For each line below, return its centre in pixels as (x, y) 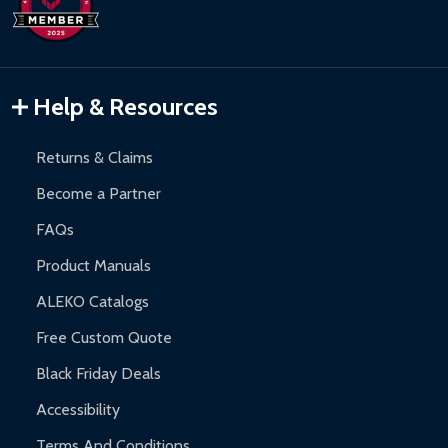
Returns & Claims (94, 158)
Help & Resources (125, 107)
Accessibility (78, 410)
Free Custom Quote (104, 338)
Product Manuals (93, 266)
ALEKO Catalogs (92, 302)
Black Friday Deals (98, 374)
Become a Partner (98, 194)
